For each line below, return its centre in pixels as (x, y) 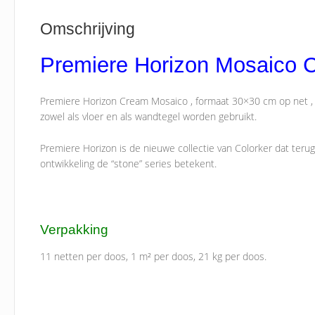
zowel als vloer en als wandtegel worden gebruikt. (149, 117)
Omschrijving (88, 28)
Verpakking (75, 230)
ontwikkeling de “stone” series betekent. (129, 163)
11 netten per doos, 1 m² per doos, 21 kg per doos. (154, 257)
